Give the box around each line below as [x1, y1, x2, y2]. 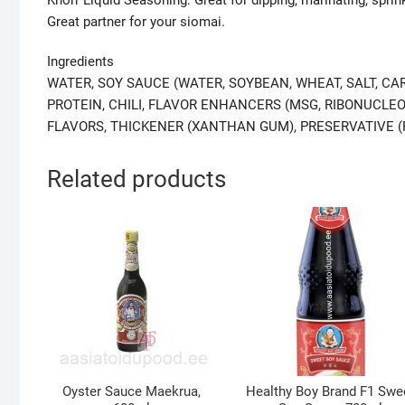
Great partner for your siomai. [47, 13, 225, 30]
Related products [47, 165, 226, 193]
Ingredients [47, 52, 114, 70]
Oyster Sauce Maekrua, [62, 382, 202, 400]
